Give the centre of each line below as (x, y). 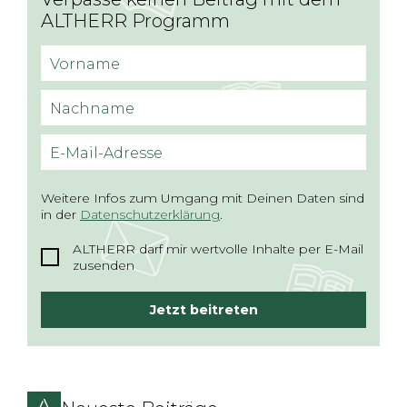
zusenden (104, 265)
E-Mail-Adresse (106, 153)
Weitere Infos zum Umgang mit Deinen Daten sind (203, 198)
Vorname (85, 64)
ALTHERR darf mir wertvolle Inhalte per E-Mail (218, 249)
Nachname (92, 108)
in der (59, 214)
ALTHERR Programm (135, 21)
